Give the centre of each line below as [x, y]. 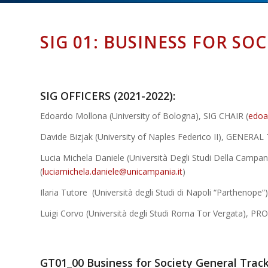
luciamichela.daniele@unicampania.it [112, 172]
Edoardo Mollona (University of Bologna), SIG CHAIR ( [144, 116]
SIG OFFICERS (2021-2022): [108, 96]
